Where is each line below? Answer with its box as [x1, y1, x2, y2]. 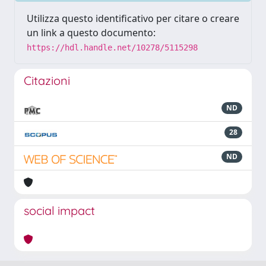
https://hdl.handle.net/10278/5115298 [27, 43, 198, 52]
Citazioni [24, 73, 70, 88]
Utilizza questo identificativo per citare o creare [27, 12, 239, 25]
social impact [24, 203, 95, 218]
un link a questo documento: [27, 26, 156, 39]
